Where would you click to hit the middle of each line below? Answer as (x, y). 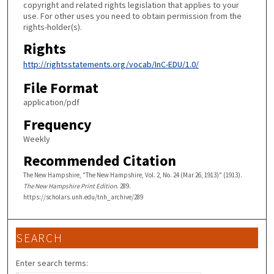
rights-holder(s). (52, 27)
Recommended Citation (99, 161)
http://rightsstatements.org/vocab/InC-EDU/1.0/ (111, 65)
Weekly (36, 139)
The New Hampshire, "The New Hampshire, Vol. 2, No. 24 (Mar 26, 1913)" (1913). (132, 175)
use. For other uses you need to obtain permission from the (132, 16)
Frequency (57, 124)
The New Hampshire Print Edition (70, 186)
